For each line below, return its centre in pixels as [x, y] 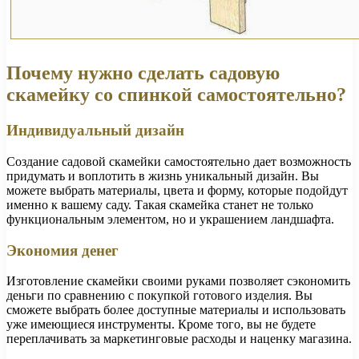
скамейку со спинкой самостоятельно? [176, 95]
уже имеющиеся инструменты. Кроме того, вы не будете [161, 325]
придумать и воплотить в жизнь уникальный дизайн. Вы [163, 175]
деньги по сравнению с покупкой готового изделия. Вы [159, 296]
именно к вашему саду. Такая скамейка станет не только [160, 204]
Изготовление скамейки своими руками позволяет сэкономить [178, 281]
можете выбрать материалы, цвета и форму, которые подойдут [177, 190]
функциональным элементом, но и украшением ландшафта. [170, 219]
